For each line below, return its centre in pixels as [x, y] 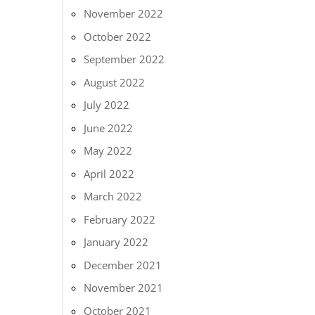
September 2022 [124, 59]
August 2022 [115, 82]
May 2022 [108, 150]
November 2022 [124, 13]
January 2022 [116, 242]
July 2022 [107, 105]
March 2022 [113, 196]
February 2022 [120, 219]
